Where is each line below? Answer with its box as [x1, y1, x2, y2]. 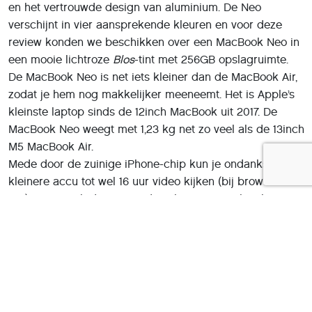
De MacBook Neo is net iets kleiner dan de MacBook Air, [8, 70, 297, 84]
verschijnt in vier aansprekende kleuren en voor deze [8, 18, 282, 32]
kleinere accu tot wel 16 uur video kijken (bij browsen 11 [8, 175, 292, 189]
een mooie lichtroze [8, 53, 113, 67]
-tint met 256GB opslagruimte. [134, 53, 288, 67]
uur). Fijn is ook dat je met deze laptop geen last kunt [8, 192, 283, 206]
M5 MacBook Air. [8, 140, 93, 154]
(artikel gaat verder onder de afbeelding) [8, 238, 219, 252]
